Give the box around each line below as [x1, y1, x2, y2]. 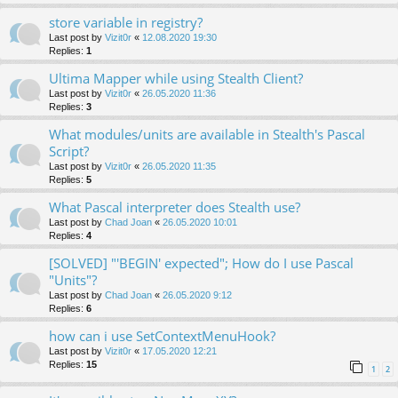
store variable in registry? [49, 13, 203, 32]
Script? [49, 142, 89, 161]
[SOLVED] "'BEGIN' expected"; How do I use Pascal [49, 254, 354, 273]
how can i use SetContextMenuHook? [49, 327, 275, 346]
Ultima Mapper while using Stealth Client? [49, 69, 303, 88]
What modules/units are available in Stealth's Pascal [49, 125, 365, 144]
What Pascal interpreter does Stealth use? [49, 198, 300, 217]
